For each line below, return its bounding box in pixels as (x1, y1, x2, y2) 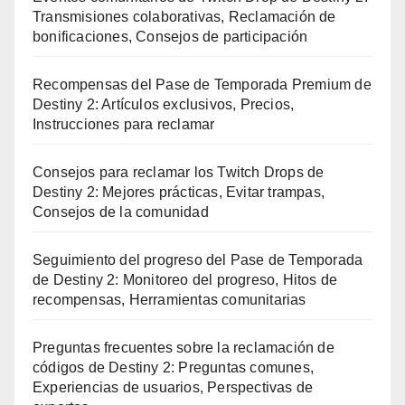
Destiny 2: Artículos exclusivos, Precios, (33, 97, 295, 113)
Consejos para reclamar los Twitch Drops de (33, 165, 325, 181)
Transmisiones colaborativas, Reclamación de (33, 9, 336, 25)
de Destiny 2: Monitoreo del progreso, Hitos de (33, 272, 338, 288)
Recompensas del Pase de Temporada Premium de (33, 77, 372, 93)
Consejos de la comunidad (33, 204, 209, 221)
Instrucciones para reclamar (33, 117, 215, 133)
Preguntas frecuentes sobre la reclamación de (33, 340, 334, 356)
